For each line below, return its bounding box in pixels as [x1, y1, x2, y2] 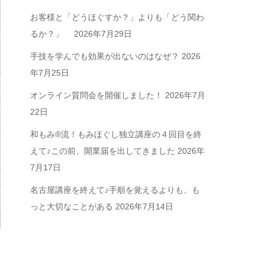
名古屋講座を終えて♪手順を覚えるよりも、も [30, 185, 200, 195]
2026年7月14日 [115, 202, 173, 211]
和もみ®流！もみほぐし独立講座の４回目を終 [30, 130, 202, 139]
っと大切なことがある [30, 202, 113, 211]
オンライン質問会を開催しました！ [30, 91, 163, 100]
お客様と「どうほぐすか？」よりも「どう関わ [30, 12, 204, 22]
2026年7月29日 [74, 29, 132, 38]
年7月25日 [30, 68, 69, 77]
